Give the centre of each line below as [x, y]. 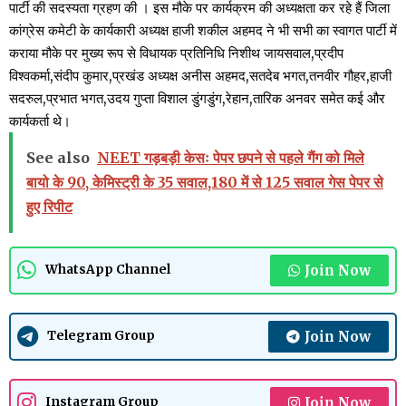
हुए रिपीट [49, 206]
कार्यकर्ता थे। [40, 121]
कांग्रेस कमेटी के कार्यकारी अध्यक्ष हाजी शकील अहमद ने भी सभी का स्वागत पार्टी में [203, 30]
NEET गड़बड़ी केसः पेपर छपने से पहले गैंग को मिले [231, 157]
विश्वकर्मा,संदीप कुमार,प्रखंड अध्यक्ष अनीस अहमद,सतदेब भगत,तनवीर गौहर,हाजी [200, 75]
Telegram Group [101, 336]
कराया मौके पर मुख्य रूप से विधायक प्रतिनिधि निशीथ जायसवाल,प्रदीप [176, 53]
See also [58, 157]
